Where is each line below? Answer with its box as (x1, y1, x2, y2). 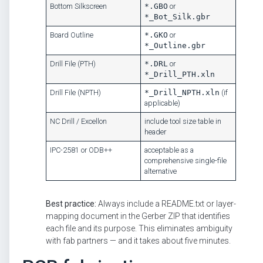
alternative (144, 166, 177, 176)
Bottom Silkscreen (50, 1, 107, 11)
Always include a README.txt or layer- (96, 198, 236, 208)
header (144, 127, 167, 136)
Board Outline (50, 30, 94, 39)
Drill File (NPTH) (50, 87, 102, 97)
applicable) (144, 98, 181, 107)
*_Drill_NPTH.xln (144, 87, 220, 97)
